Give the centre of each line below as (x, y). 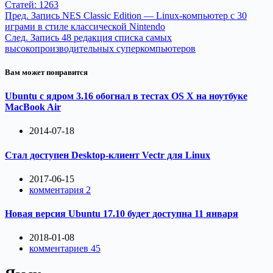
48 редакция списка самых (117, 37)
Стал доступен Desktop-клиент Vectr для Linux (108, 155)
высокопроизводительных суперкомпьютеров (100, 48)
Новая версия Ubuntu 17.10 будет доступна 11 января (122, 214)
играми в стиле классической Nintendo (85, 26)
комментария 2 (60, 190)
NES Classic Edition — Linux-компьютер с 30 (154, 15)
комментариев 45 (65, 249)
